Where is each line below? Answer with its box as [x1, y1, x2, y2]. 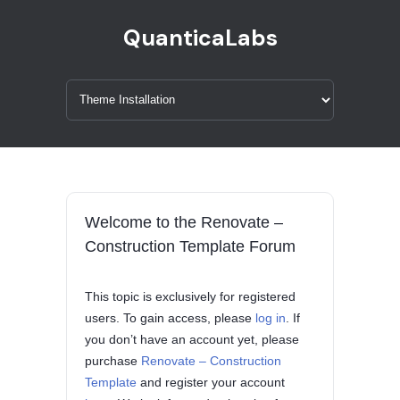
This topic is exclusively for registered [85, 289, 296, 304]
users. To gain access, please [85, 311, 255, 325]
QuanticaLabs [122, 23, 278, 53]
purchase [85, 354, 141, 368]
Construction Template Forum [85, 237, 296, 255]
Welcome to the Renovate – [85, 213, 283, 231]
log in [255, 311, 286, 325]
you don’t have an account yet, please [85, 332, 299, 346]
